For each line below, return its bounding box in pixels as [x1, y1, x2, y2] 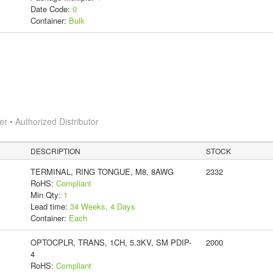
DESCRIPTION [30, 145, 81, 156]
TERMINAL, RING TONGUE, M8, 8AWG [30, 165, 174, 177]
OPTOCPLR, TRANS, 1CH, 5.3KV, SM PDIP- [30, 236, 191, 248]
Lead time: [30, 200, 70, 212]
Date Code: [30, 2, 73, 15]
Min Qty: [30, 188, 63, 200]
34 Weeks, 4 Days [69, 200, 135, 212]
